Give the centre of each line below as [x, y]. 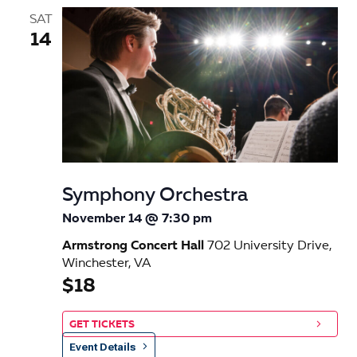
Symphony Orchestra [155, 196]
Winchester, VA [106, 263]
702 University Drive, [270, 246]
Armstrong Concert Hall [135, 246]
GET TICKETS [102, 324]
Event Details [102, 347]
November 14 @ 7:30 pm [137, 219]
